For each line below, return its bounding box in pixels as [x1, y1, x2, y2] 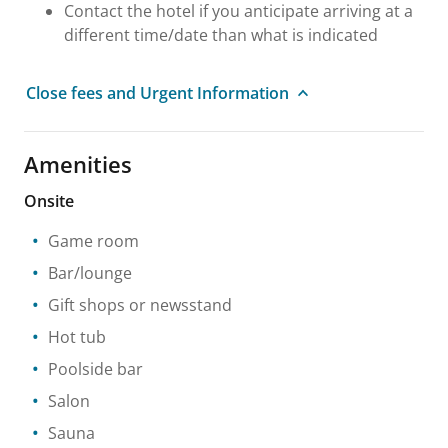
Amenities [24, 149, 132, 179]
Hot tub [48, 326, 106, 348]
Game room [48, 230, 139, 252]
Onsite [24, 190, 74, 212]
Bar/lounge [48, 262, 132, 284]
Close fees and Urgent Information [26, 82, 289, 104]
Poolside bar [48, 358, 143, 380]
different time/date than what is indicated [64, 24, 378, 46]
